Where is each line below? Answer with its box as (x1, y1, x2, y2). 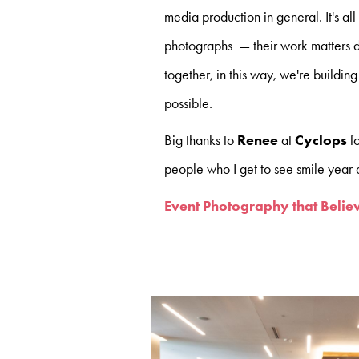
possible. (164, 95, 213, 113)
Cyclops (295, 131, 351, 150)
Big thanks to (164, 131, 238, 150)
